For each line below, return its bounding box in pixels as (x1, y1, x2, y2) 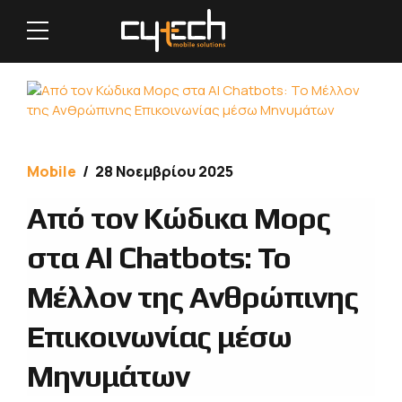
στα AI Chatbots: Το (27, 239, 291, 275)
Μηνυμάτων (27, 357, 189, 393)
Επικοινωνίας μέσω (27, 318, 292, 354)
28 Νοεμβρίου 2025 (95, 162, 233, 181)
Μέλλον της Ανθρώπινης (27, 278, 358, 314)
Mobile (27, 162, 76, 181)
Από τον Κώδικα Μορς (27, 199, 330, 235)
